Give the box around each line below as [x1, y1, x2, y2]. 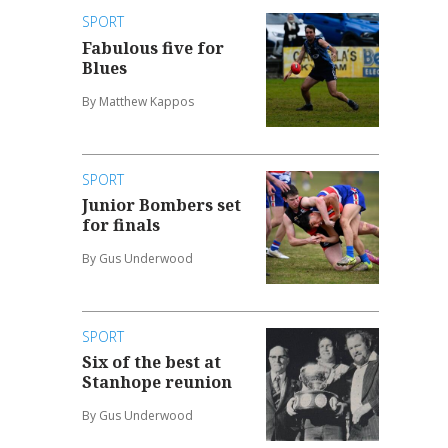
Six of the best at [82, 351, 222, 374]
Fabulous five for [82, 36, 225, 59]
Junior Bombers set [82, 194, 242, 217]
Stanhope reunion [82, 371, 233, 394]
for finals [82, 214, 161, 237]
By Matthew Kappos [82, 92, 195, 110]
